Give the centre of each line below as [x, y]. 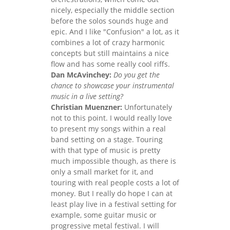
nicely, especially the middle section [113, 10]
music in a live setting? [87, 96]
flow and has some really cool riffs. [110, 64]
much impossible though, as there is [113, 161]
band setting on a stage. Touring [107, 139]
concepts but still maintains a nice [110, 53]
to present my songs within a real [108, 128]
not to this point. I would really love [111, 118]
